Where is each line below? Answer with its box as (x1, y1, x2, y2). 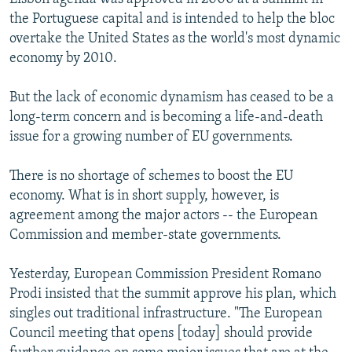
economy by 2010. (9, 50, 117, 66)
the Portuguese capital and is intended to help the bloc (9, 11, 335, 27)
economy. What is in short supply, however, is (9, 188, 279, 203)
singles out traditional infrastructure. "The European (9, 306, 322, 321)
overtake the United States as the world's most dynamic (9, 31, 340, 46)
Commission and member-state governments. (9, 227, 281, 243)
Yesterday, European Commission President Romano (9, 266, 321, 282)
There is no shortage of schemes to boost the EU (9, 168, 293, 184)
